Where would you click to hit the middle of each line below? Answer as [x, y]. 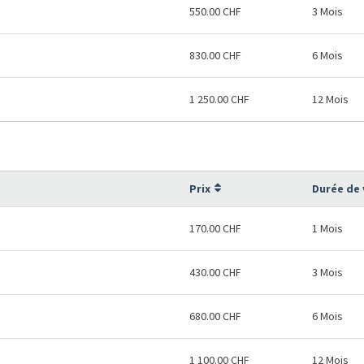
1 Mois [327, 228]
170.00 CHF [215, 228]
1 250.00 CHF [219, 99]
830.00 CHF [215, 55]
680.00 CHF [215, 316]
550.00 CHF [215, 11]
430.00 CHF [215, 272]
